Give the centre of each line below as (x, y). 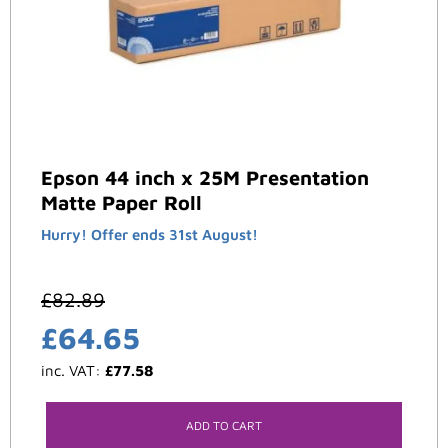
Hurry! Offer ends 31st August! (149, 235)
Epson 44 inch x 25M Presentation (205, 178)
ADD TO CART (224, 426)
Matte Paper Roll (121, 203)
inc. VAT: (73, 371)
